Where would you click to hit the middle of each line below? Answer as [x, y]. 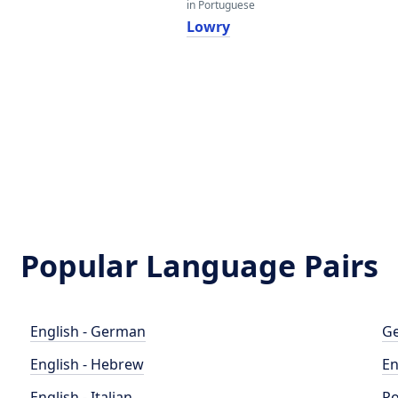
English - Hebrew [88, 364]
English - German [88, 331]
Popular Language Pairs [199, 266]
